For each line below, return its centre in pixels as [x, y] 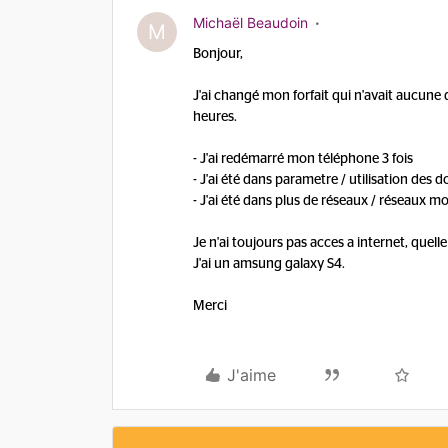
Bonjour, [218, 54]
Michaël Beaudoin [250, 22]
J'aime [251, 375]
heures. [216, 117]
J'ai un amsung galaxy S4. [269, 264]
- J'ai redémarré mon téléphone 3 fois [303, 159]
